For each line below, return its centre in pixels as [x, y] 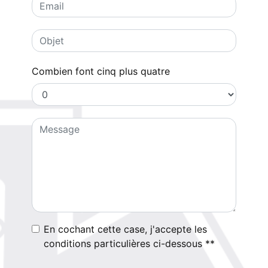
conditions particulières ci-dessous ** [129, 243]
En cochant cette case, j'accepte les [125, 229]
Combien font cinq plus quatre [101, 71]
